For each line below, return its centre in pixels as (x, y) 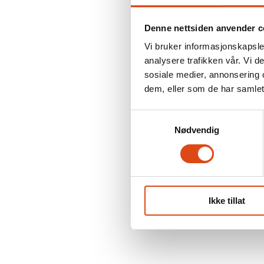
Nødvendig (197, 130)
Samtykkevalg (159, 116)
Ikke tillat (227, 201)
